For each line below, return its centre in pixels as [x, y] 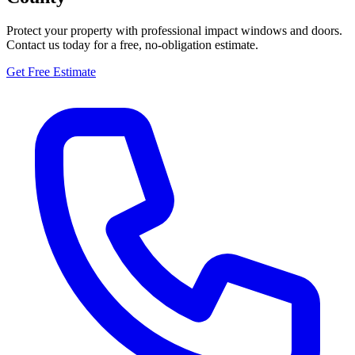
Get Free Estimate [51, 71]
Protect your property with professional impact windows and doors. [174, 30]
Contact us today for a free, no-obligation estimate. [132, 44]
